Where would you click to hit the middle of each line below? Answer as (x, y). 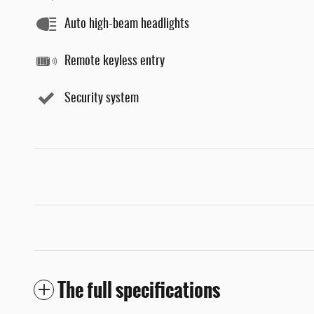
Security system (102, 98)
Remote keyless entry (115, 61)
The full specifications (139, 291)
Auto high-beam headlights (127, 24)
